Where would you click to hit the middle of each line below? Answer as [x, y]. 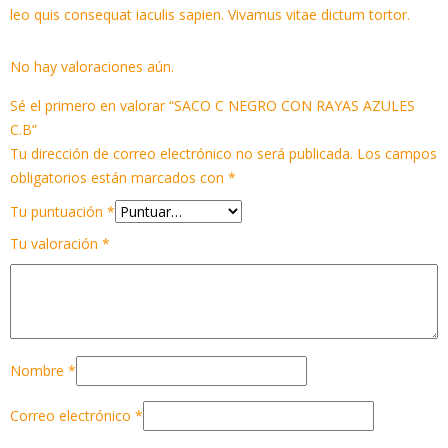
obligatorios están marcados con [119, 177]
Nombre [39, 370]
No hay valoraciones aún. [92, 66]
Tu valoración [56, 243]
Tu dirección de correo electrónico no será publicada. [181, 153]
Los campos [397, 153]
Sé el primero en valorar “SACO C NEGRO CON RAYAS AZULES [212, 105]
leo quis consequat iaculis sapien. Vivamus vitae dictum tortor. [210, 14]
